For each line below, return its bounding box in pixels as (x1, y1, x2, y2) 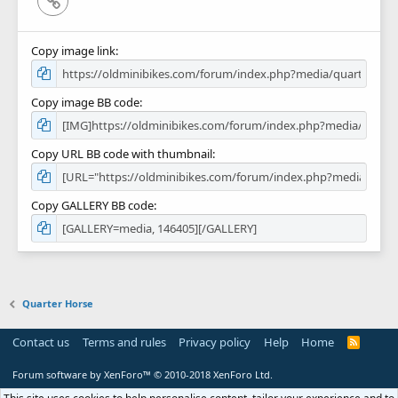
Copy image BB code (31, 93, 139, 110)
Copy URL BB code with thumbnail (31, 145, 212, 162)
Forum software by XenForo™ (12, 368, 154, 381)
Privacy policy (179, 334, 251, 350)
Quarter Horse (22, 297, 94, 310)
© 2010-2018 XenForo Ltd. (154, 368, 273, 381)
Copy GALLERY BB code (31, 196, 154, 213)
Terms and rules (82, 334, 166, 350)
